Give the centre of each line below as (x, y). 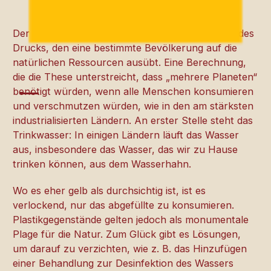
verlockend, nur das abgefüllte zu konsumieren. (124, 205)
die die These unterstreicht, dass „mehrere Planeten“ (135, 77)
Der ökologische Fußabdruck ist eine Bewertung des (134, 33)
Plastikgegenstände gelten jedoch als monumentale (131, 220)
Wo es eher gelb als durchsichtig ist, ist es (109, 191)
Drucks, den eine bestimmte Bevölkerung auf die (125, 47)
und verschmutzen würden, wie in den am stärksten (133, 106)
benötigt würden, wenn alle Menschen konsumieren (133, 91)
